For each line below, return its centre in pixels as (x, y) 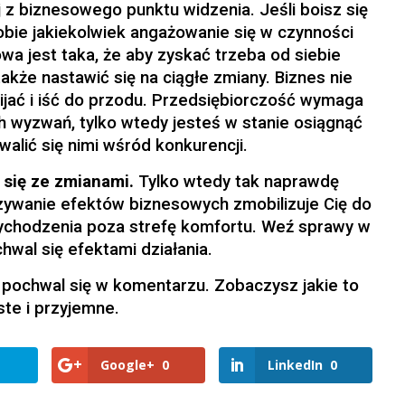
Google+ (127, 365)
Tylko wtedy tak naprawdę (237, 182)
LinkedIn (295, 365)
